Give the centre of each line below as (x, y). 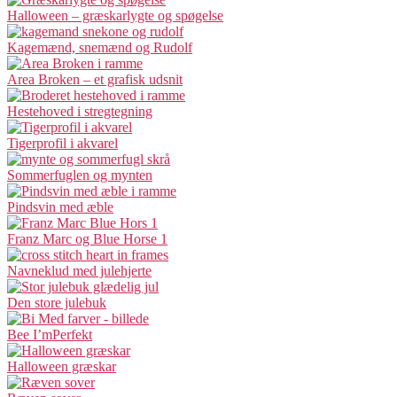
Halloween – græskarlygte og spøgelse (115, 15)
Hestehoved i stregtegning (80, 111)
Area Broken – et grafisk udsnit (95, 79)
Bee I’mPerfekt (50, 334)
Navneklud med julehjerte (79, 270)
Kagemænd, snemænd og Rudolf (100, 47)
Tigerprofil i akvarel (62, 143)
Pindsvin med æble (60, 206)
